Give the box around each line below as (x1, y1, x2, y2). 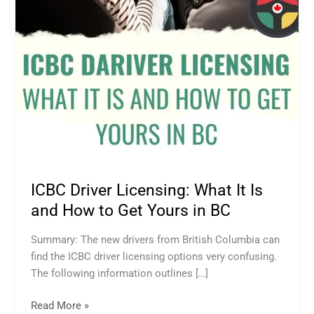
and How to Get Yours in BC (31, 201, 231, 221)
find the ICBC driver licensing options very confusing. (31, 250, 278, 263)
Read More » (31, 299, 90, 312)
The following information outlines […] (31, 266, 209, 280)
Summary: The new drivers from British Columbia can (31, 233, 280, 246)
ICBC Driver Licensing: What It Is (31, 181, 264, 200)
